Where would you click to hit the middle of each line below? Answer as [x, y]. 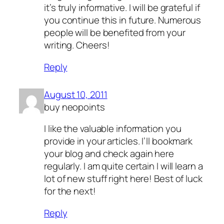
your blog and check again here [109, 154]
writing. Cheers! [77, 45]
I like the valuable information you [113, 129]
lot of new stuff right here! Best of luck [123, 179]
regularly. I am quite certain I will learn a [123, 166]
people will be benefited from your [115, 33]
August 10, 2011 [76, 94]
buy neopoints [74, 107]
